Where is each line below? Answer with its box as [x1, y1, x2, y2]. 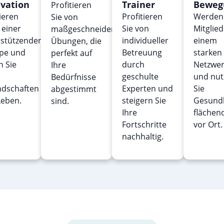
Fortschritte [122, 119, 166, 130]
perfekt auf [50, 47, 92, 59]
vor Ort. [193, 119, 222, 130]
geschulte [122, 71, 158, 82]
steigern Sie [122, 95, 166, 106]
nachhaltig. [122, 131, 163, 142]
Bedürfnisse [50, 71, 96, 83]
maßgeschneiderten [50, 23, 127, 35]
